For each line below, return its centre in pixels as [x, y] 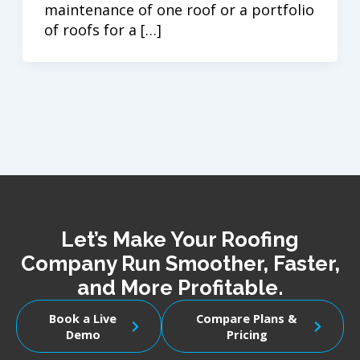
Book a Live [83, 319]
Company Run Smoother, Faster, [180, 264]
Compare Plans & [247, 319]
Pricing [247, 335]
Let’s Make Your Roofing [180, 240]
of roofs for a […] [102, 29]
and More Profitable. [180, 288]
